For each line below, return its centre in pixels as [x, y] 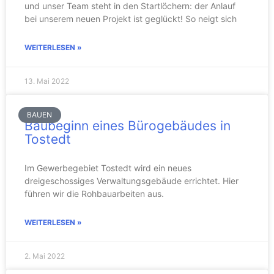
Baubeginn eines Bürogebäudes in [128, 126]
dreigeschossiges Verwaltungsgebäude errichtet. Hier [131, 181]
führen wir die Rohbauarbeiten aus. [94, 194]
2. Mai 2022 [45, 256]
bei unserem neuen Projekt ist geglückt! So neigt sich [131, 19]
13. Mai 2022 [47, 81]
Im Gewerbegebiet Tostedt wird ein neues [108, 168]
